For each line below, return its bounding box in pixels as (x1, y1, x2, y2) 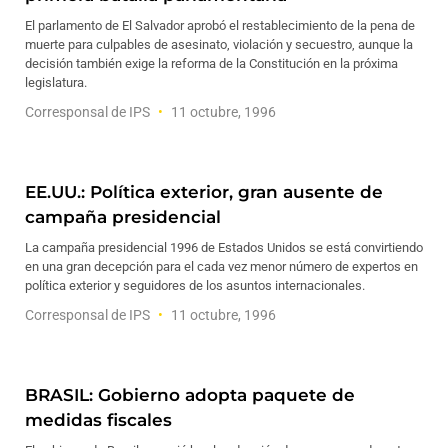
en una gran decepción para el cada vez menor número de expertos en (25, 259, 418, 274)
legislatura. (25, 75, 87, 90)
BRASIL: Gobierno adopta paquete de (25, 385, 355, 405)
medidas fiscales (25, 410, 172, 430)
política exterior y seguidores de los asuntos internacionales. (25, 278, 365, 293)
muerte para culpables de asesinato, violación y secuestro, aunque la (25, 37, 413, 52)
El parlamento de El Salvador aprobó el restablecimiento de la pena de (25, 18, 415, 33)
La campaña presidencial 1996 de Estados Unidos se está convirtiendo (25, 240, 423, 255)
